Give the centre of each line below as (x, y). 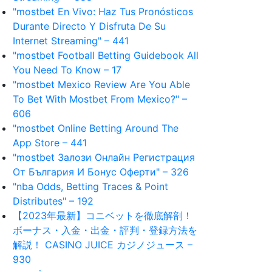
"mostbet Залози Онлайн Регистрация (104, 157)
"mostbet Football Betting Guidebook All (106, 55)
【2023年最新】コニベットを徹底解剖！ (103, 216)
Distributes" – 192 (53, 201)
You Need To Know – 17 (67, 70)
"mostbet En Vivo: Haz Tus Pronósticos (103, 12)
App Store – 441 (50, 143)
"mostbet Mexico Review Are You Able (101, 84)
